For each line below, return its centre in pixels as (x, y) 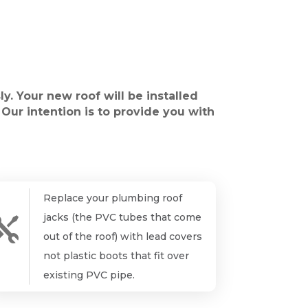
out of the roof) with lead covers (123, 237)
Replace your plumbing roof (113, 198)
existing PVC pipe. (89, 275)
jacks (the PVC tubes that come (123, 218)
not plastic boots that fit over (117, 256)
